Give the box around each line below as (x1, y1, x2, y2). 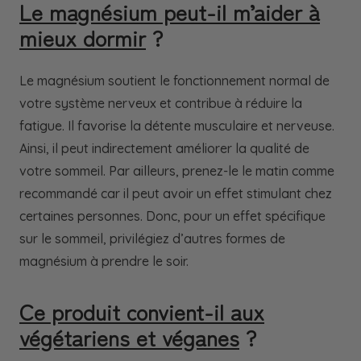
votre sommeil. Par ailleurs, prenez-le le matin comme (19, 163, 334, 180)
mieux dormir (19, 21, 146, 54)
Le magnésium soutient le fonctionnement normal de (19, 73, 330, 89)
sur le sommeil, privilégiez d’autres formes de (19, 230, 285, 247)
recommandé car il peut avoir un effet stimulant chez (19, 185, 332, 202)
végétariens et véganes (19, 321, 239, 354)
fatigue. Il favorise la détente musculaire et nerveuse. (19, 118, 334, 135)
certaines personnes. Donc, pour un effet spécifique (19, 208, 326, 225)
